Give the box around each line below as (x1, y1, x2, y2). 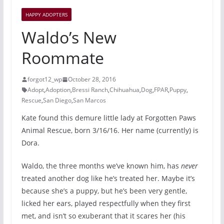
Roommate (21, 47, 104, 68)
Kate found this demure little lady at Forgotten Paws (21, 113, 196, 122)
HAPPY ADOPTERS (25, 11, 67, 18)
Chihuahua (109, 85, 139, 94)
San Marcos (72, 96, 106, 104)
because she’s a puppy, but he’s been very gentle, (21, 186, 187, 195)
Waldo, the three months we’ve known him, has (21, 161, 181, 170)
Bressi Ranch (71, 85, 108, 94)
